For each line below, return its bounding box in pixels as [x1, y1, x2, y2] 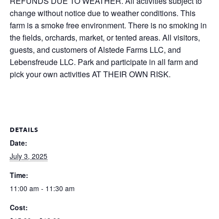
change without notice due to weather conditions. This [10, 7, 196, 19]
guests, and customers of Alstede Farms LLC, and [10, 44, 181, 55]
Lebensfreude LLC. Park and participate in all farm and [10, 56, 198, 67]
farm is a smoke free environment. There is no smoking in [10, 19, 207, 31]
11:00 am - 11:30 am [10, 183, 75, 193]
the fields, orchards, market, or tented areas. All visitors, [10, 31, 200, 43]
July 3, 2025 [10, 151, 47, 161]
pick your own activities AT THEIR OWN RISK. [10, 68, 171, 80]
